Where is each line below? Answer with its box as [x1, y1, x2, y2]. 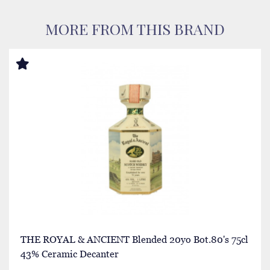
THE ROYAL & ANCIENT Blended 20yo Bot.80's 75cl [20, 234, 248, 245]
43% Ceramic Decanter [20, 248, 119, 259]
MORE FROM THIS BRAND [45, 19, 225, 39]
